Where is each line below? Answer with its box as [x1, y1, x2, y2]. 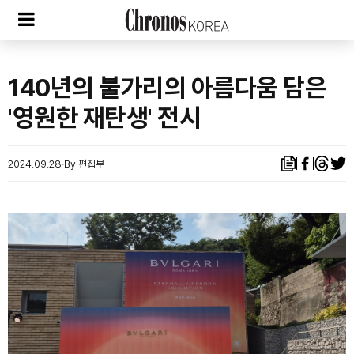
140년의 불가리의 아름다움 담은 [8, 73, 326, 103]
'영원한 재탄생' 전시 [8, 103, 201, 133]
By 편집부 [64, 157, 104, 170]
